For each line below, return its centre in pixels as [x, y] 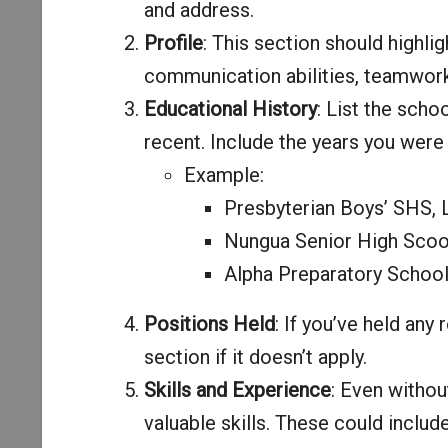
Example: [223, 174]
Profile [173, 42]
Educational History [230, 108]
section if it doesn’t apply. [255, 356]
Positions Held [209, 323]
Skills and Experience [237, 389]
